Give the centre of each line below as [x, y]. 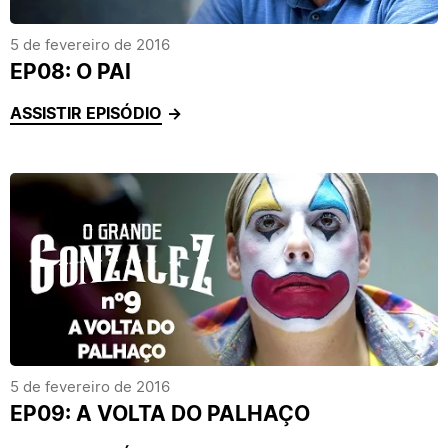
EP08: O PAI [70, 71]
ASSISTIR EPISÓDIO [86, 113]
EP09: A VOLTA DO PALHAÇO [160, 413]
